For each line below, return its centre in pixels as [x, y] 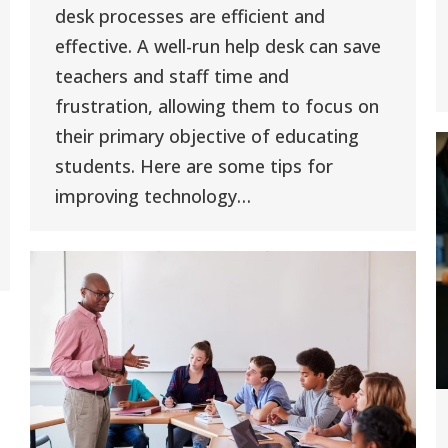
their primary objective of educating [207, 136]
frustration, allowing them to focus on [217, 106]
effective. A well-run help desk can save [218, 46]
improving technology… [153, 196]
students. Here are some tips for [194, 166]
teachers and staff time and [172, 76]
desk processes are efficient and [190, 16]
